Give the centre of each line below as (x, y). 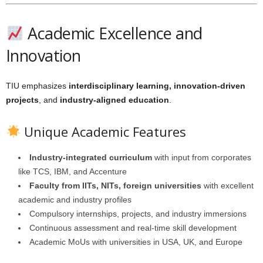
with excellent (227, 186)
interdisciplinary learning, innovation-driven (157, 86)
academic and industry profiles (75, 200)
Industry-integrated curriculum (91, 157)
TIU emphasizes (37, 86)
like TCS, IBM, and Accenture (73, 171)
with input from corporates (202, 157)
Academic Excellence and (113, 33)
